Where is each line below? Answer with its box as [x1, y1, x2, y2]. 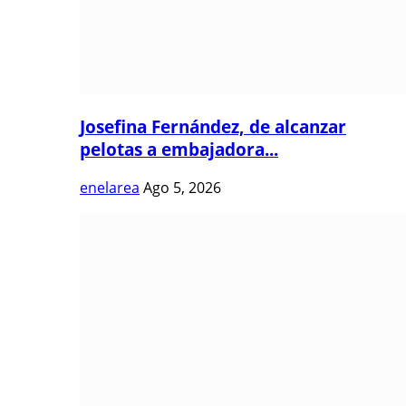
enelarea [80, 178, 140, 198]
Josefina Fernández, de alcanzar [80, 115, 346, 139]
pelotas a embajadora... [80, 138, 278, 161]
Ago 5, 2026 [143, 178, 221, 198]
